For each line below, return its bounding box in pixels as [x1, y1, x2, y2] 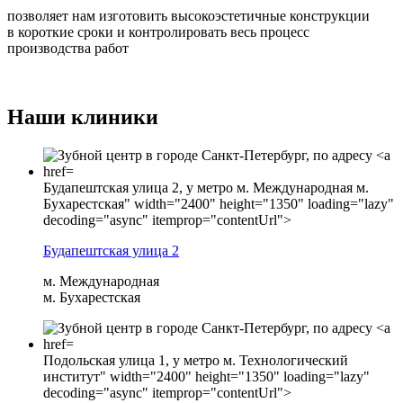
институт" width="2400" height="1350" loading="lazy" [43, 368, 370, 384]
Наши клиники [7, 105, 158, 130]
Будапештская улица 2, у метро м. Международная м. [43, 179, 369, 195]
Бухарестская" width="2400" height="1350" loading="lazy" [43, 195, 394, 211]
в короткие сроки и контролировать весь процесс [7, 24, 309, 40]
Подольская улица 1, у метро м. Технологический [43, 352, 348, 368]
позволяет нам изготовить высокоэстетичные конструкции [7, 8, 370, 24]
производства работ [7, 40, 129, 57]
